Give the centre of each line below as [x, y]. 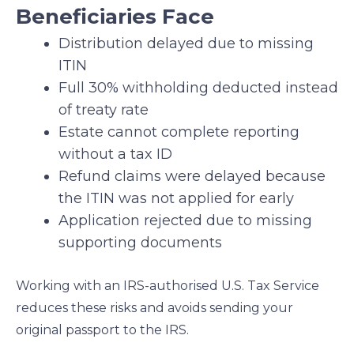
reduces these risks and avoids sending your [154, 308]
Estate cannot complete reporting [179, 132]
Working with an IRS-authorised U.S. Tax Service [168, 286]
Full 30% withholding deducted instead [198, 88]
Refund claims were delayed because [192, 177]
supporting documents [140, 243]
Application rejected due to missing [185, 221]
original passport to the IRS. [102, 330]
